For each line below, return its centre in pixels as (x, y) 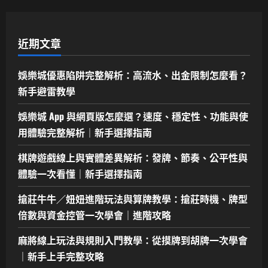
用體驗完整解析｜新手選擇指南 (85, 132)
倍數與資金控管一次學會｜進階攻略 (95, 214)
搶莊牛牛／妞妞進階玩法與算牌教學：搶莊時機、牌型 (133, 198)
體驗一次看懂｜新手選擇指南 (80, 173)
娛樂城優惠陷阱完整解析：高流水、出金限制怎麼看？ (133, 74)
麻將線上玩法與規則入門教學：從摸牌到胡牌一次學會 (133, 240)
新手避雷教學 (47, 91)
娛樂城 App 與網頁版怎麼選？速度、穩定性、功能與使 (133, 116)
